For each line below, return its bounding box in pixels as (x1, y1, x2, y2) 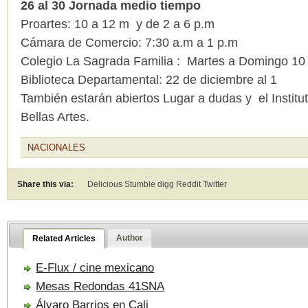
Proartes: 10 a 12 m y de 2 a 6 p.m (21, 17, 214, 31)
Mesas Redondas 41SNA (36, 279, 165, 294)
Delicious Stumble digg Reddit (87, 179, 203, 189)
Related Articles (32, 234, 96, 244)
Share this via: (17, 179, 74, 189)
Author (115, 233, 143, 243)
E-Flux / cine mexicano (36, 261, 155, 275)
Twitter (203, 179, 227, 189)
